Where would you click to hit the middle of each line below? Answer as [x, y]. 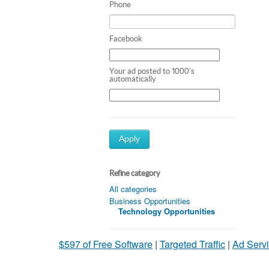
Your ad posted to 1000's [152, 71]
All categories [133, 189]
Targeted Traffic [192, 244]
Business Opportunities [150, 201]
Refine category [135, 173]
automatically [133, 79]
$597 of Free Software [106, 244]
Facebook [126, 38]
